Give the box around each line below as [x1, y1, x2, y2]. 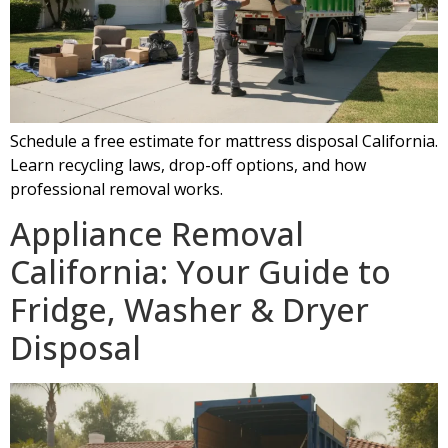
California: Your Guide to [10, 249, 391, 293]
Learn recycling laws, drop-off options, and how [10, 153, 366, 176]
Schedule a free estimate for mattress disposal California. [10, 129, 438, 152]
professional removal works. [10, 177, 223, 200]
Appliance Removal [10, 211, 304, 255]
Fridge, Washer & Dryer [10, 287, 369, 331]
